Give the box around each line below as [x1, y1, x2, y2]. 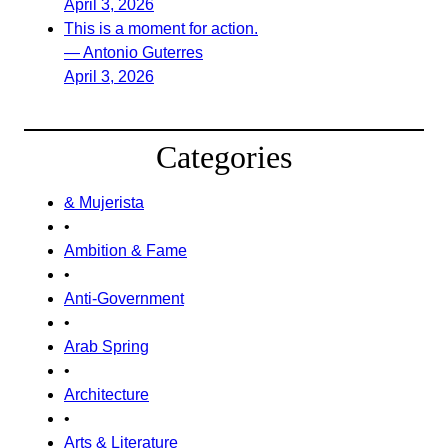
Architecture [64, 386, 149, 403]
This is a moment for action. [64, 20, 258, 37]
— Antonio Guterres [64, 44, 203, 61]
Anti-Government [64, 290, 184, 307]
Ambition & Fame [64, 242, 187, 259]
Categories [156, 139, 292, 175]
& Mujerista [64, 194, 144, 211]
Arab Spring [64, 338, 149, 355]
